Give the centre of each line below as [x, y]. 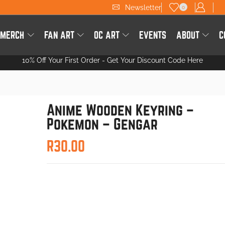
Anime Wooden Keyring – [120, 110]
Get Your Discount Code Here [155, 60]
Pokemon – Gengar [102, 124]
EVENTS [153, 35]
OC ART [106, 35]
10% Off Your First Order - [65, 60]
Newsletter [143, 7]
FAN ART [59, 35]
